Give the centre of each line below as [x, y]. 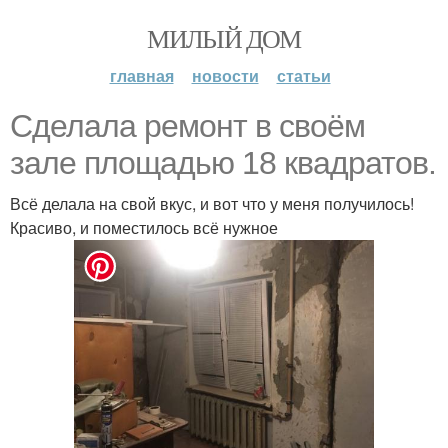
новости [225, 75]
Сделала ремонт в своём [187, 126]
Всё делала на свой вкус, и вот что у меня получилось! [212, 203]
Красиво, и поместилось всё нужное [144, 227]
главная [141, 75]
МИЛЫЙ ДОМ [224, 38]
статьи [303, 75]
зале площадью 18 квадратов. [223, 163]
